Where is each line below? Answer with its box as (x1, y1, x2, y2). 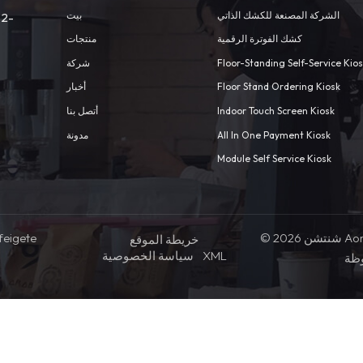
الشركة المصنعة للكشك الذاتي (216, 8, 340, 21)
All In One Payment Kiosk (216, 128, 331, 141)
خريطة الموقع (130, 231, 199, 247)
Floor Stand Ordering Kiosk (216, 80, 340, 93)
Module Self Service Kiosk (216, 152, 331, 165)
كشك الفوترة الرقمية (216, 32, 302, 45)
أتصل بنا (66, 105, 98, 117)
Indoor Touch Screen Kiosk (216, 105, 335, 117)
